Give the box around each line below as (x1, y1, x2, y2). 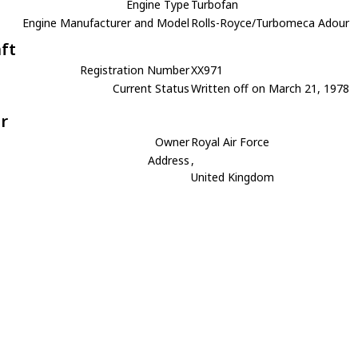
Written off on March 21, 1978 (191, 81, 350, 96)
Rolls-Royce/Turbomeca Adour (191, 15, 350, 30)
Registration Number (80, 62, 190, 78)
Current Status (113, 81, 190, 96)
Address (148, 153, 190, 168)
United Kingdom (191, 169, 275, 185)
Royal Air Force (191, 134, 270, 149)
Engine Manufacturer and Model (22, 15, 190, 30)
